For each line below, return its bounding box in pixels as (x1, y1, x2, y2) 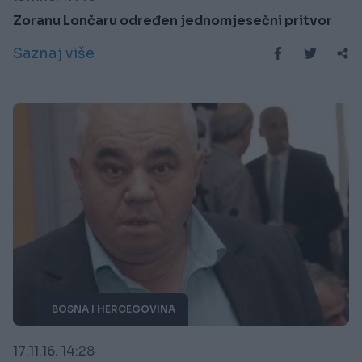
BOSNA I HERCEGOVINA (52, 302, 175, 315)
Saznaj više (13, 44, 95, 63)
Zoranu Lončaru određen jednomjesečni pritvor (13, 12, 332, 30)
